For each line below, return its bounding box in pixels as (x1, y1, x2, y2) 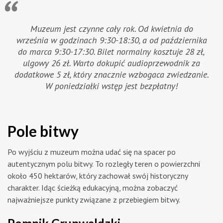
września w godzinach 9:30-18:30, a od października (16, 34, 207, 46)
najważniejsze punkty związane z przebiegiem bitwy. (7, 194, 180, 205)
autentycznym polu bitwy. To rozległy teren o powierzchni (7, 158, 200, 169)
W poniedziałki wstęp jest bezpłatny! (45, 80, 178, 92)
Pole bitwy (7, 121, 79, 140)
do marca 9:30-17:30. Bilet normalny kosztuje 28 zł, (18, 45, 205, 57)
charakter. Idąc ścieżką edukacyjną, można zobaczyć (7, 182, 178, 193)
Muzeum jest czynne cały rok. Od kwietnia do (30, 22, 193, 34)
